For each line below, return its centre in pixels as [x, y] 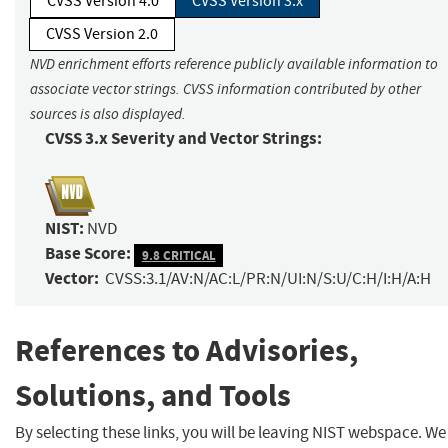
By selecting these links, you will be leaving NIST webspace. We [230, 432]
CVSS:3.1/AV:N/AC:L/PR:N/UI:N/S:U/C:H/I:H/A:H [268, 279]
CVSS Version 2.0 [102, 34]
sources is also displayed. [108, 114]
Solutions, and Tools [153, 396]
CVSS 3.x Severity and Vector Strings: [183, 139]
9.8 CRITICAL [178, 255]
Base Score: [88, 254]
